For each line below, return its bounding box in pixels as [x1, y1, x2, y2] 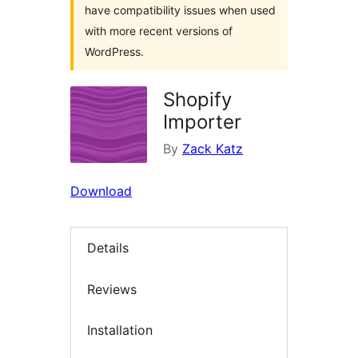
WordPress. [85, 45, 144, 58]
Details [87, 240, 129, 257]
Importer [163, 110, 241, 133]
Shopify [163, 88, 232, 111]
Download [70, 183, 132, 199]
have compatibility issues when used [85, 3, 276, 17]
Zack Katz [182, 141, 243, 157]
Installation [87, 322, 153, 339]
